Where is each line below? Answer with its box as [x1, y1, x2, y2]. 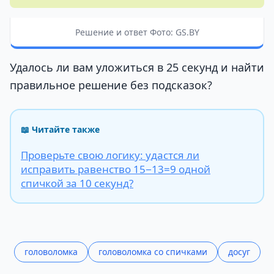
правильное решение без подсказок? [10, 77, 212, 92]
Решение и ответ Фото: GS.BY [75, 26, 199, 38]
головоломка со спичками [98, 245, 207, 257]
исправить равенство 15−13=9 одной [21, 161, 210, 176]
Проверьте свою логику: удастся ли [21, 147, 199, 162]
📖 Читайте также [21, 124, 100, 136]
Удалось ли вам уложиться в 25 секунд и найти [10, 59, 264, 75]
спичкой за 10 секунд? [21, 176, 133, 190]
